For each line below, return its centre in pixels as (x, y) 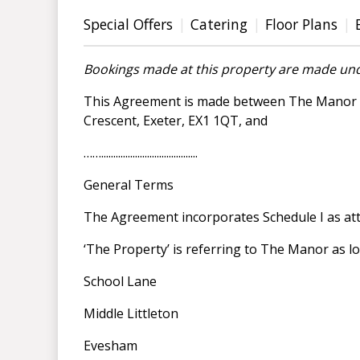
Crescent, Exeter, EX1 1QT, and (177, 121)
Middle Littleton (131, 314)
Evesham (110, 346)
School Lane (120, 282)
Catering (219, 25)
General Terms (129, 185)
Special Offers (128, 25)
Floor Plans (301, 25)
